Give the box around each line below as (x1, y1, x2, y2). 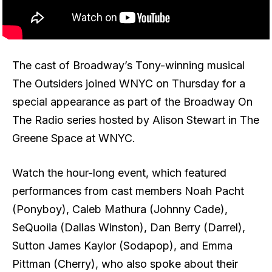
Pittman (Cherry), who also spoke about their (12, 257, 238, 271)
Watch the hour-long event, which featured (12, 166, 226, 180)
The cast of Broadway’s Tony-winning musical (12, 58, 245, 72)
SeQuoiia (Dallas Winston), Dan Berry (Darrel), (12, 221, 245, 234)
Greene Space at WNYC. (12, 131, 135, 144)
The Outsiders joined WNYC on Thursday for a (12, 76, 245, 90)
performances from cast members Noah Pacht (12, 185, 244, 198)
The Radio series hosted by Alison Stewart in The (12, 113, 259, 126)
